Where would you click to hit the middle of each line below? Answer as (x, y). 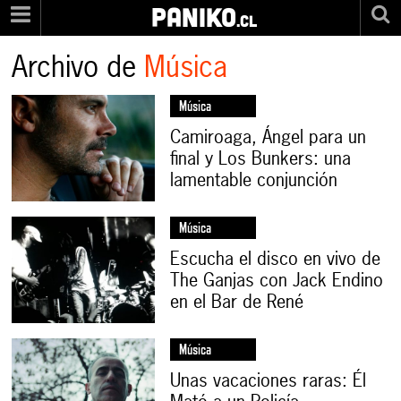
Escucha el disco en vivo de (276, 259)
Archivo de (78, 67)
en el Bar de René (237, 302)
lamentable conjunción (254, 180)
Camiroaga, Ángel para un (269, 137)
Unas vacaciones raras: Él (269, 380)
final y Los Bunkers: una (261, 158)
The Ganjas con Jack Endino (277, 280)
